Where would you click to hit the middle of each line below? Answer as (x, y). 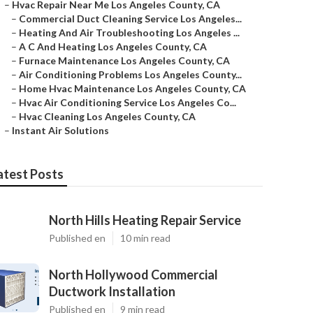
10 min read (145, 238)
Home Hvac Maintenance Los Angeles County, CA (132, 88)
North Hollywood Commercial (133, 275)
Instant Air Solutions (60, 130)
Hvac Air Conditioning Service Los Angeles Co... (128, 102)
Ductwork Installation (112, 291)
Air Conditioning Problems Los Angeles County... (130, 74)
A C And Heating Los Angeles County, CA (113, 46)
